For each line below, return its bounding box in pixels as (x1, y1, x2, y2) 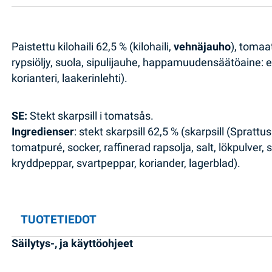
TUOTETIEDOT (21, 212, 97, 227)
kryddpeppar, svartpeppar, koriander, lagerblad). (12, 157, 241, 169)
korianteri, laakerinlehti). (12, 72, 128, 85)
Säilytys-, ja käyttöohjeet (12, 237, 134, 250)
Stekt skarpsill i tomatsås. (30, 109, 154, 122)
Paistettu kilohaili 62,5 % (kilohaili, (12, 41, 174, 53)
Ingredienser (12, 125, 75, 138)
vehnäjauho (174, 41, 231, 53)
